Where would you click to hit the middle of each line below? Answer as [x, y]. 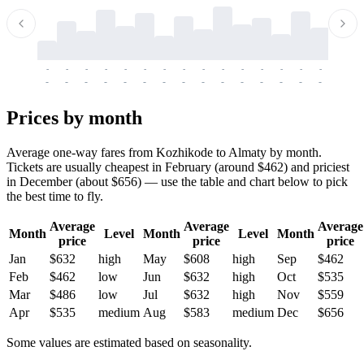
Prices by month [74, 117]
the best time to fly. [55, 196]
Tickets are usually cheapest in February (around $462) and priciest [178, 167]
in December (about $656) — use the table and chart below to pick [177, 181]
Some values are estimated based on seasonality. [129, 342]
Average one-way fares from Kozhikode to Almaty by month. [164, 152]
